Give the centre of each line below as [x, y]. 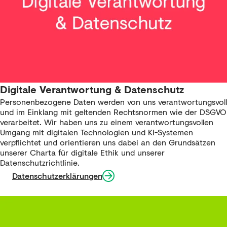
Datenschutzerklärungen [57, 176]
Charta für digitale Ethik [74, 153]
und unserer [142, 153]
